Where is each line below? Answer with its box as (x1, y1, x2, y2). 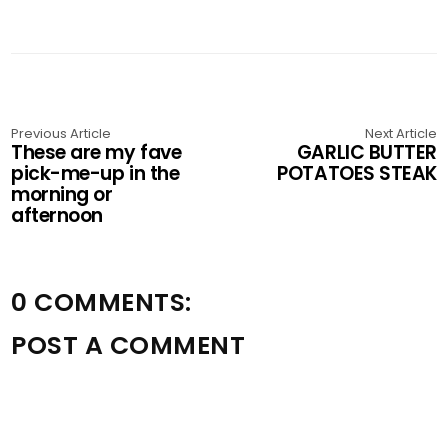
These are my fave (11, 139, 182, 166)
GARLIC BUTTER (296, 139, 437, 166)
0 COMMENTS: (11, 285, 192, 320)
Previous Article (11, 124, 112, 143)
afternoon (11, 202, 103, 229)
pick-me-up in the (11, 160, 180, 187)
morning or (11, 181, 113, 208)
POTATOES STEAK (277, 160, 437, 187)
